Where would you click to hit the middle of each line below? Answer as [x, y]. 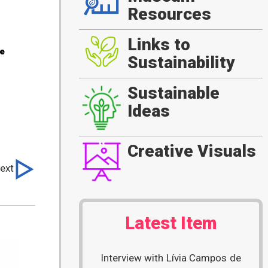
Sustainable [173, 93]
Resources [169, 14]
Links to [159, 45]
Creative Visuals [191, 151]
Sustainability [181, 63]
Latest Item [170, 223]
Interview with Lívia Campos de [170, 258]
